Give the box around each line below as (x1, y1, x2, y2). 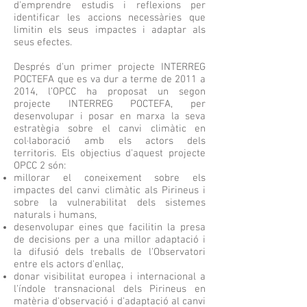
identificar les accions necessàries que (14, 12, 206, 24)
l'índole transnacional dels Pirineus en (14, 283, 206, 295)
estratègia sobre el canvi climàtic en (14, 123, 206, 135)
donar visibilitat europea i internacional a (14, 271, 206, 283)
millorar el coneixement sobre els (14, 172, 206, 184)
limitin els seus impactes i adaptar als (14, 24, 206, 36)
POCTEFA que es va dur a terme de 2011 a (14, 73, 206, 86)
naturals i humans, (14, 209, 97, 221)
